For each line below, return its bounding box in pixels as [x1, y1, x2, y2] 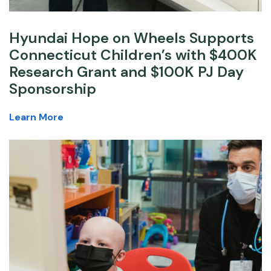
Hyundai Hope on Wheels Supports [9, 28, 254, 48]
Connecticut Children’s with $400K [9, 45, 257, 65]
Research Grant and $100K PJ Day [9, 62, 244, 82]
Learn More [9, 111, 64, 124]
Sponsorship [9, 79, 96, 99]
